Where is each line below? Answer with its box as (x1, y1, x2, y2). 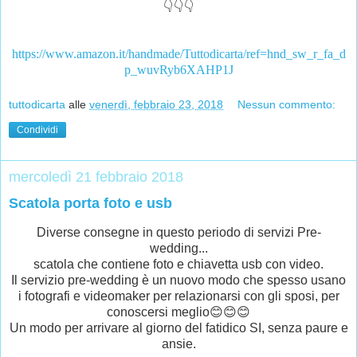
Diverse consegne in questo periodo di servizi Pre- (36, 226, 321, 240)
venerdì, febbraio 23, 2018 (89, 97, 223, 111)
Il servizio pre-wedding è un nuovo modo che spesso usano (11, 273, 346, 288)
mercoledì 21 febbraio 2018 (9, 168, 183, 185)
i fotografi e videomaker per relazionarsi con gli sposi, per (18, 289, 339, 304)
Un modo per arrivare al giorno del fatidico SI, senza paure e (9, 321, 348, 335)
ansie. (161, 337, 196, 351)
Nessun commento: (237, 97, 336, 111)
